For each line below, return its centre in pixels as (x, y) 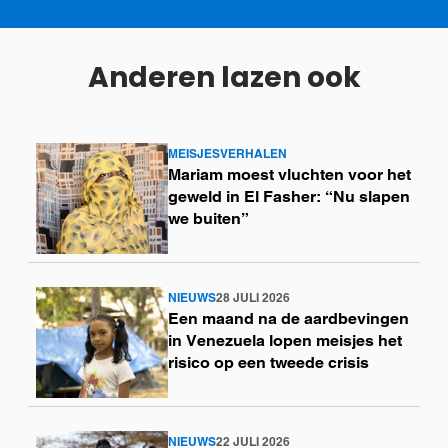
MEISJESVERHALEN (227, 154)
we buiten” (208, 219)
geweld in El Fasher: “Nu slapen (288, 197)
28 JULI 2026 (252, 298)
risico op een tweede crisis (268, 363)
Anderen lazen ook (224, 78)
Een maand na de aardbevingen (288, 319)
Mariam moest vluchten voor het (289, 175)
